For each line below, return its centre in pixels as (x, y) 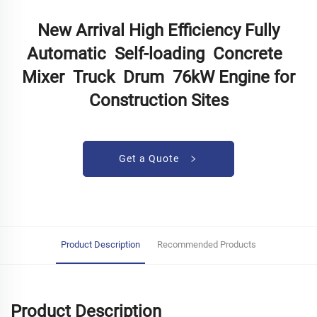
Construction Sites (158, 100)
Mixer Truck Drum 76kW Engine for (158, 77)
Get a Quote (150, 158)
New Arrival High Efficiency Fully (158, 30)
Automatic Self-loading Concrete (158, 53)
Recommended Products (207, 244)
